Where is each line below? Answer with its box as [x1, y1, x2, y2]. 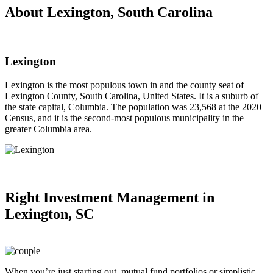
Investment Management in [43, 189, 214, 205]
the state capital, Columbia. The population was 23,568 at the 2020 [5, 101, 261, 112]
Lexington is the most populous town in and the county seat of [5, 79, 244, 90]
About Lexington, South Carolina [5, 4, 213, 20]
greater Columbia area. [5, 123, 92, 134]
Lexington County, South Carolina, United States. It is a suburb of [5, 90, 258, 101]
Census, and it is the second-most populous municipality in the [5, 112, 244, 123]
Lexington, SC [5, 205, 94, 222]
